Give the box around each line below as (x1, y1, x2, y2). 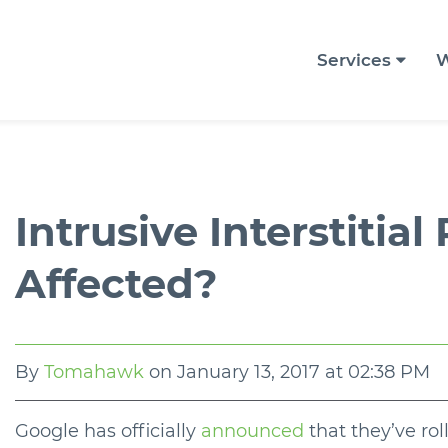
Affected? (15, 259, 218, 308)
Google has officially (15, 419, 201, 442)
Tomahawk (44, 360, 144, 383)
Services (316, 50, 391, 70)
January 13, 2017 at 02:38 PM (177, 360, 430, 383)
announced (201, 419, 304, 442)
